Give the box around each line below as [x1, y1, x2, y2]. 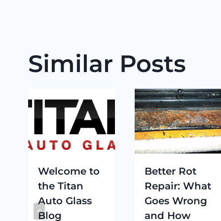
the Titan [38, 180, 83, 192]
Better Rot [145, 165, 197, 177]
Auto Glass [38, 194, 92, 207]
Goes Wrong [145, 194, 208, 207]
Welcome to [38, 165, 100, 177]
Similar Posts [28, 49, 186, 78]
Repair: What [145, 180, 212, 192]
